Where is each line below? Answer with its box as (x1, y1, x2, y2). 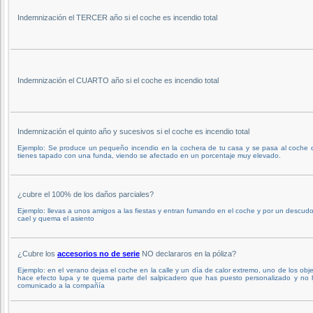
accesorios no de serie (57, 249, 140, 258)
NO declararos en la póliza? (140, 249, 236, 258)
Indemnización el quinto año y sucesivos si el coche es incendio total (17, 126, 249, 136)
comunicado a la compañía (17, 281, 105, 289)
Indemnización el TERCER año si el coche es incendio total (17, 13, 217, 22)
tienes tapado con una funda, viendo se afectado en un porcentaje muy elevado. (17, 151, 281, 159)
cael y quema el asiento (17, 214, 94, 222)
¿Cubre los (17, 249, 57, 258)
